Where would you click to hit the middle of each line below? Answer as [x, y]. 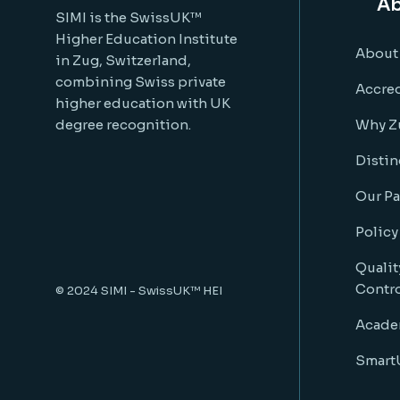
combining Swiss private [141, 82]
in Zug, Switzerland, [123, 60]
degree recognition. [123, 125]
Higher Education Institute [146, 39]
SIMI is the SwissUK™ [129, 17]
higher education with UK [143, 103]
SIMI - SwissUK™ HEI [162, 290]
